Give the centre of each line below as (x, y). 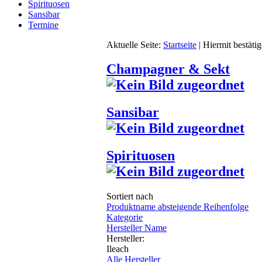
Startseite (180, 44)
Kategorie (125, 218)
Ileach (118, 249)
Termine (43, 25)
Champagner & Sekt (168, 69)
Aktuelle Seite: (135, 44)
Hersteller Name (137, 228)
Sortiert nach (130, 196)
